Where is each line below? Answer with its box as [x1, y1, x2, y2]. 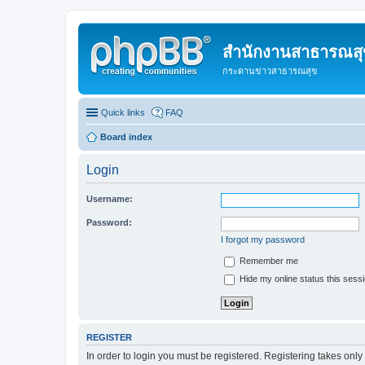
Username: [86, 193, 133, 204]
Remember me [237, 255, 298, 266]
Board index [100, 131, 152, 142]
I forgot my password [221, 234, 305, 244]
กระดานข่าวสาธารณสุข [222, 66, 318, 76]
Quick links [101, 107, 145, 117]
